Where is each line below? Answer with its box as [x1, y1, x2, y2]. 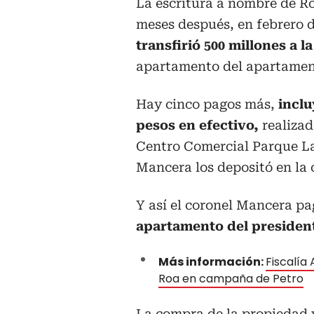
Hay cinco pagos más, [136, 97, 275, 112]
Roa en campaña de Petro [158, 271, 303, 287]
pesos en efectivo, [136, 118, 262, 133]
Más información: [158, 254, 266, 271]
